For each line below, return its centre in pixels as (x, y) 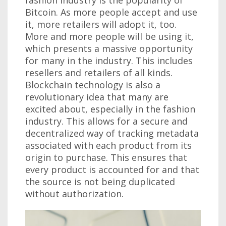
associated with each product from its (108, 145)
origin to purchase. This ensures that (106, 157)
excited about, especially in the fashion (110, 109)
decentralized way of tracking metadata (112, 133)
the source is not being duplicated (100, 181)
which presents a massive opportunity (109, 48)
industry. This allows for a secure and (106, 121)
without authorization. (74, 193)
